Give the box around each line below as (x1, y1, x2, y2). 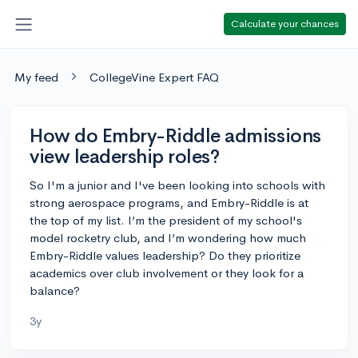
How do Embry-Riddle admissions (30, 123, 321, 148)
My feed (14, 69, 58, 85)
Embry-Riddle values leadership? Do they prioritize (30, 247, 300, 263)
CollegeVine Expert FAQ (89, 69, 219, 85)
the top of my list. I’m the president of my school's (30, 212, 302, 228)
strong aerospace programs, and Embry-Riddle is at (30, 194, 308, 210)
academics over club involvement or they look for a (30, 265, 304, 280)
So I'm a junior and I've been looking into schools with (30, 177, 325, 193)
